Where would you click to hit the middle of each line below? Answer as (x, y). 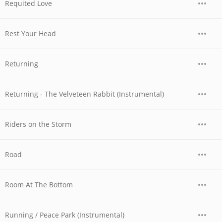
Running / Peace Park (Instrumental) (65, 215)
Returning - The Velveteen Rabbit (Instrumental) (84, 94)
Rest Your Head (30, 33)
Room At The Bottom (39, 185)
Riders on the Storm (38, 124)
